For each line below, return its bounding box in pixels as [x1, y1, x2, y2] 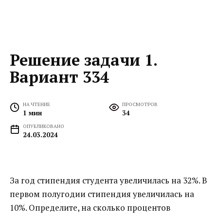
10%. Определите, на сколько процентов [10, 202, 170, 214]
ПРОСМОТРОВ [122, 101, 158, 108]
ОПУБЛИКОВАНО [23, 123, 65, 130]
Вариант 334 [10, 66, 109, 87]
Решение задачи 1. [10, 49, 157, 70]
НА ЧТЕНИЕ [23, 101, 51, 108]
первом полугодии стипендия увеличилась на [10, 188, 194, 200]
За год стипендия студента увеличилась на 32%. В [10, 175, 207, 186]
